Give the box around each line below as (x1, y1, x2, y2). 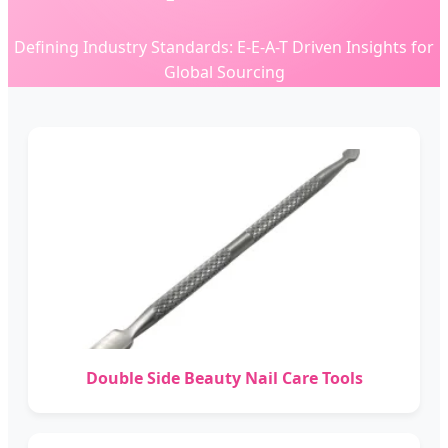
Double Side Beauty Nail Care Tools (85, 367, 363, 389)
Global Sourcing (163, 61, 285, 84)
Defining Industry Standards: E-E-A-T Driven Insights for (14, 36, 434, 59)
